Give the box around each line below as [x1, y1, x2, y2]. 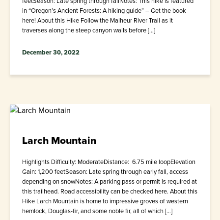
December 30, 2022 [22, 48, 80, 57]
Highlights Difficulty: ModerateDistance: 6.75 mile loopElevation [22, 157, 195, 167]
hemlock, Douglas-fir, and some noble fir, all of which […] [22, 206, 172, 216]
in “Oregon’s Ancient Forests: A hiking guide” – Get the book [22, 6, 186, 16]
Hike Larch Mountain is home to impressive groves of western [22, 196, 188, 206]
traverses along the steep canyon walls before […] [22, 26, 155, 35]
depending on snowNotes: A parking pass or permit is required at [22, 177, 197, 187]
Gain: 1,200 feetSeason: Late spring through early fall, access [22, 167, 188, 177]
